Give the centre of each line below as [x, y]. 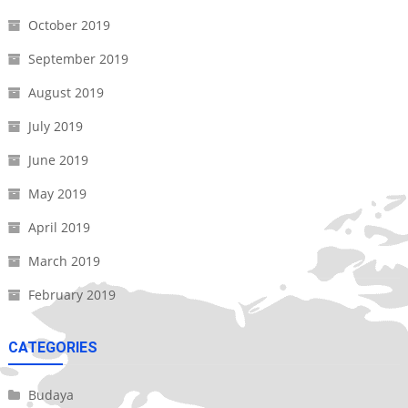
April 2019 [59, 228]
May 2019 [57, 194]
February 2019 [71, 295]
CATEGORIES [52, 348]
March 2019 [64, 261]
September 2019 [78, 59]
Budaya [51, 395]
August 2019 [66, 93]
